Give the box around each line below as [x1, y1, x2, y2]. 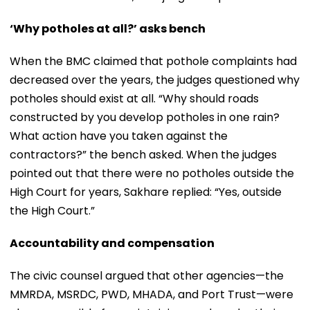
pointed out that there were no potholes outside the [10, 165, 294, 181]
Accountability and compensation [10, 235, 215, 251]
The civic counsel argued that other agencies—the [10, 267, 284, 284]
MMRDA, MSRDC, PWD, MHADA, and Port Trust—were [10, 286, 293, 302]
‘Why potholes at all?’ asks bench [10, 20, 206, 37]
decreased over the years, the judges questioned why [10, 71, 300, 88]
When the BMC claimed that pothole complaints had [10, 53, 297, 69]
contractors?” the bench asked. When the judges [10, 146, 277, 163]
